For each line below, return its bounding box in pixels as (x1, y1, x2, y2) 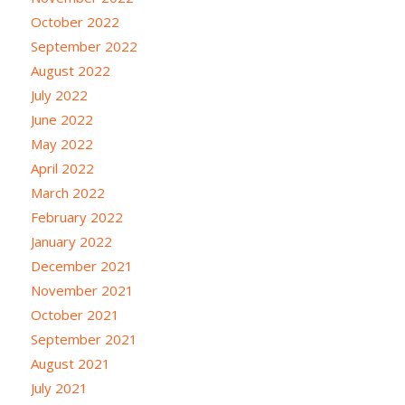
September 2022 (30, 36, 137, 55)
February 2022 (30, 207, 123, 226)
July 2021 (30, 378, 88, 397)
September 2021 (30, 329, 137, 348)
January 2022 (30, 231, 112, 250)
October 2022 (30, 12, 119, 31)
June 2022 (30, 109, 93, 128)
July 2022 (30, 85, 88, 104)
